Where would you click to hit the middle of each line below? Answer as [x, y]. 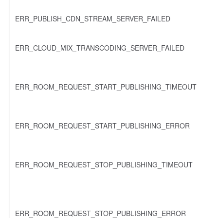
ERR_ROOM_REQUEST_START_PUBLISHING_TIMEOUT [106, 86]
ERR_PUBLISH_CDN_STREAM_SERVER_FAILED [93, 18]
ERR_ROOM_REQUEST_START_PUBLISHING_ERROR [102, 125]
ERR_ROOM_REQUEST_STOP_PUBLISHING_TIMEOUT [104, 164]
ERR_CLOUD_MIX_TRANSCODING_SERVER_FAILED [100, 47]
